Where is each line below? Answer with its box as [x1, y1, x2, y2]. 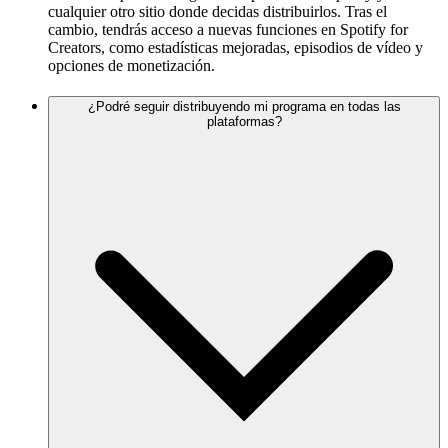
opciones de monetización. [48, 57, 215, 75]
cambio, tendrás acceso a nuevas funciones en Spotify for [48, 21, 408, 39]
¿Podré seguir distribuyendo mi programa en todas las [87, 99, 401, 115]
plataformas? [206, 114, 282, 130]
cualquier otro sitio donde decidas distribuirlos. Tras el [48, 3, 387, 21]
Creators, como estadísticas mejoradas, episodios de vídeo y [48, 39, 423, 57]
